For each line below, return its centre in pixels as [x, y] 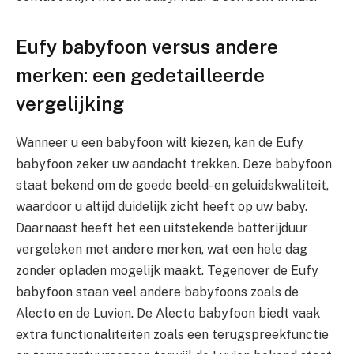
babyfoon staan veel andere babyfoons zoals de [157, 292]
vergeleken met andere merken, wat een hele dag [162, 250]
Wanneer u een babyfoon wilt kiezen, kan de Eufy [160, 143]
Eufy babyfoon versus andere [147, 47]
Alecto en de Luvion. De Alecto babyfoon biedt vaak [168, 314]
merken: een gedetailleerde [140, 75]
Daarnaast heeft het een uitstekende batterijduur [162, 228]
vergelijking [70, 104]
